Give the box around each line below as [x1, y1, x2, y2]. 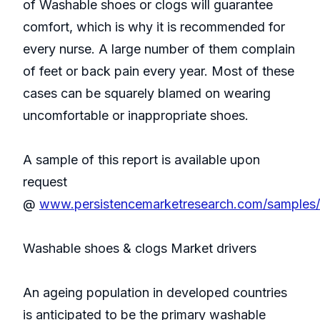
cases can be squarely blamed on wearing [23, 86, 271, 101]
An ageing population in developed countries [23, 285, 287, 301]
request [23, 174, 67, 190]
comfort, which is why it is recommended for [23, 19, 285, 35]
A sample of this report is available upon [23, 152, 260, 168]
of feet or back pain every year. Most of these [23, 64, 294, 79]
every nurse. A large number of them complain [23, 41, 295, 57]
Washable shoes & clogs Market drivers [23, 241, 256, 256]
